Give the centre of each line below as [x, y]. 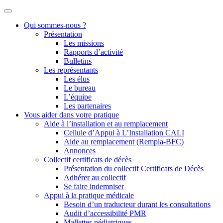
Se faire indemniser [94, 186]
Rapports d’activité [93, 52]
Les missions [84, 43]
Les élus [77, 79]
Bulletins [78, 61]
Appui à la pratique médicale [89, 195]
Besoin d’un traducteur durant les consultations [137, 204]
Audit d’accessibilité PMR [105, 213]
